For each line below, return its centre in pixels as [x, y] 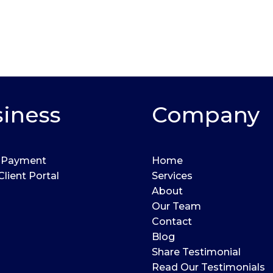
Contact [172, 222]
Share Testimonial [196, 252]
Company [206, 115]
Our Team [176, 206]
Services [172, 176]
